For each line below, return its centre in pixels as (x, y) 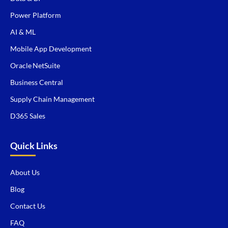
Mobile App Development (51, 48)
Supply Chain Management (52, 99)
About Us (25, 172)
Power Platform (36, 15)
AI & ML (23, 32)
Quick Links (34, 145)
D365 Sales (28, 116)
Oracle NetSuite (35, 65)
